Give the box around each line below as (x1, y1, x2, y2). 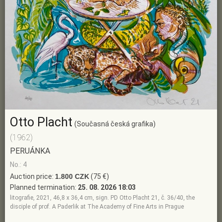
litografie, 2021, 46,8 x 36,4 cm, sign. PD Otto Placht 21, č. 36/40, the (10, 194, 195, 202)
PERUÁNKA (10, 146, 50, 156)
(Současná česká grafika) (74, 120, 156, 128)
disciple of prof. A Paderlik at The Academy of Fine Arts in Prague (10, 203, 184, 211)
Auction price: (10, 172, 55, 181)
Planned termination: (10, 183, 78, 192)
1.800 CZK (55, 172, 89, 181)
